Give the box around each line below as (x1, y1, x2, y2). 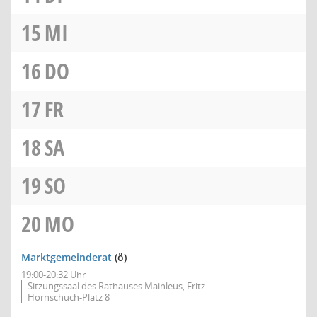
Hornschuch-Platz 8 (28, 291, 110, 304)
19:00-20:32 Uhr (21, 268, 86, 281)
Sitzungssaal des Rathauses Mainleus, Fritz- (28, 279, 208, 292)
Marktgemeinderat (21, 250, 112, 264)
